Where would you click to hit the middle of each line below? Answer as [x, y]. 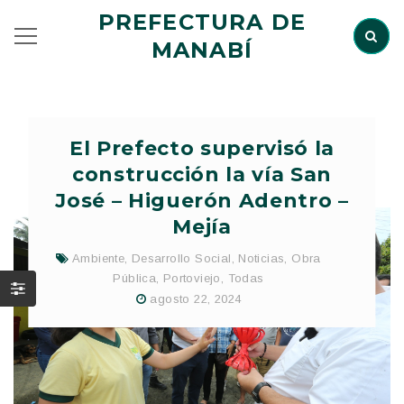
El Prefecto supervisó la [202, 148]
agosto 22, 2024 [196, 298]
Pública [135, 278]
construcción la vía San [202, 174]
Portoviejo [192, 278]
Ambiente [98, 258]
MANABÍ [202, 50]
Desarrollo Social [181, 258]
